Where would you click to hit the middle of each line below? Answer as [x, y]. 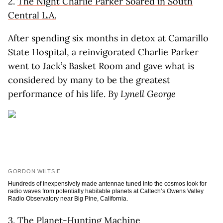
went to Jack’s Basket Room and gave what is [101, 66]
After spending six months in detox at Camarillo [108, 38]
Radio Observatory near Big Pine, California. [68, 199]
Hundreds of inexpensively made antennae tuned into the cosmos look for [107, 184]
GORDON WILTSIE [35, 171]
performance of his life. [58, 94]
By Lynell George [142, 94]
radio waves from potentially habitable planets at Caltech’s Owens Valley [106, 191]
